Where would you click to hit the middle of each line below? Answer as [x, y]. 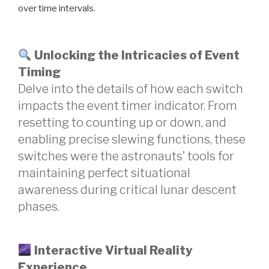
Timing [39, 72]
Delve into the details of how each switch [131, 89]
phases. [39, 207]
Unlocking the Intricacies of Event [137, 55]
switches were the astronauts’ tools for [126, 156]
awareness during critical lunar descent [127, 190]
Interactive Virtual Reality [113, 250]
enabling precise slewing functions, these [132, 139]
